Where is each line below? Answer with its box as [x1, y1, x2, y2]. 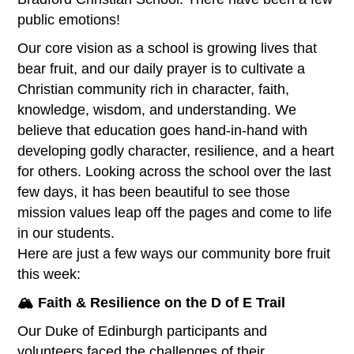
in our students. [17, 224, 115, 241]
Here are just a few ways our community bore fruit [17, 245, 331, 262]
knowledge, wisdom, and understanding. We [17, 101, 297, 118]
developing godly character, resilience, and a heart [17, 142, 335, 159]
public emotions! [17, 11, 121, 28]
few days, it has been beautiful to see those [17, 183, 291, 200]
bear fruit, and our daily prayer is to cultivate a [17, 60, 306, 77]
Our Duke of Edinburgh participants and [17, 322, 268, 339]
